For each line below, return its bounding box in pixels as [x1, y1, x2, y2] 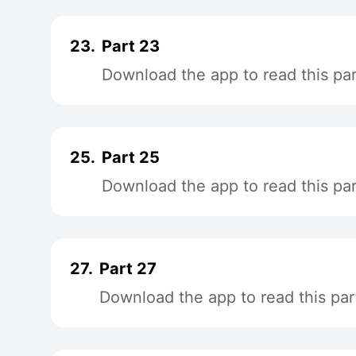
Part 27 [99, 259, 157, 278]
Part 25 [102, 148, 160, 167]
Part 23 [102, 37, 160, 56]
